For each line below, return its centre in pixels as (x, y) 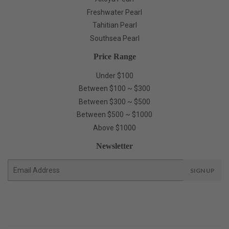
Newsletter (114, 146)
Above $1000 (114, 128)
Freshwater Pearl (114, 12)
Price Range (114, 56)
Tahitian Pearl (114, 25)
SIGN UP (202, 170)
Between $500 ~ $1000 (114, 115)
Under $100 (114, 75)
